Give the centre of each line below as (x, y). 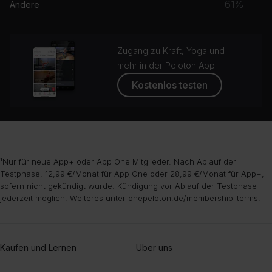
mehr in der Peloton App (166, 65)
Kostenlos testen (170, 85)
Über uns (154, 247)
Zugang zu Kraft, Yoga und (171, 50)
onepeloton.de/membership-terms (193, 198)
